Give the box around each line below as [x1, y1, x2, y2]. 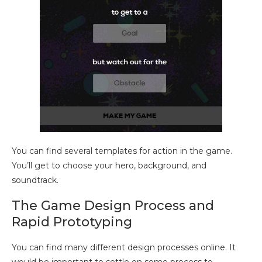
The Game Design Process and [12, 198, 214, 214]
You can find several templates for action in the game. [12, 146, 232, 157]
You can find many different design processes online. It [12, 242, 236, 253]
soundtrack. [12, 175, 58, 186]
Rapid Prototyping [12, 214, 132, 230]
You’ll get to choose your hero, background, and [12, 160, 206, 171]
